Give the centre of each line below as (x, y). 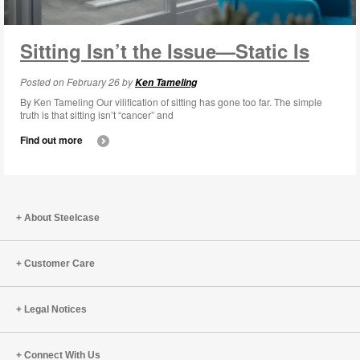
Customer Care (59, 263)
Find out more (53, 139)
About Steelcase (62, 217)
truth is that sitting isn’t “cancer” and (97, 114)
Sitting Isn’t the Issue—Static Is (165, 50)
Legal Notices (55, 309)
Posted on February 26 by (78, 81)
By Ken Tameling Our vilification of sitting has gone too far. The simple (171, 101)
